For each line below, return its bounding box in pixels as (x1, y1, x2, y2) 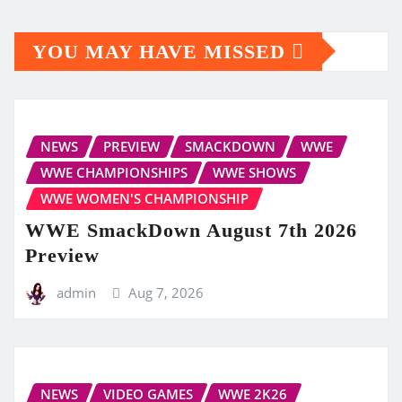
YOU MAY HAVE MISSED (32, 39, 292, 63)
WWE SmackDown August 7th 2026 (25, 219, 357, 242)
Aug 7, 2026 (128, 284, 205, 302)
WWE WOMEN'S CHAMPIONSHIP (40, 188, 249, 207)
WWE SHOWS (213, 162, 296, 181)
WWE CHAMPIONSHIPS (40, 162, 188, 181)
